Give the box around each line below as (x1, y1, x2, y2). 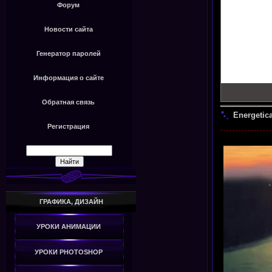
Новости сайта (44, 25, 93, 33)
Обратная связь (42, 98, 95, 106)
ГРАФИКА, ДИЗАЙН (39, 198, 103, 206)
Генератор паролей (36, 50, 101, 58)
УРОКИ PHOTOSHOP (34, 248, 103, 256)
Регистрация (47, 123, 89, 131)
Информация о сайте (33, 74, 104, 82)
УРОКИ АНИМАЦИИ (36, 223, 101, 231)
